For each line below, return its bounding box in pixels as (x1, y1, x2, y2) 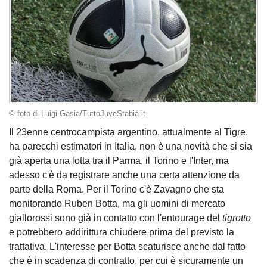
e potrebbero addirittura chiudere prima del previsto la (9, 227, 234, 238)
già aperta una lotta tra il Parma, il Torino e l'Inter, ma (9, 156, 229, 166)
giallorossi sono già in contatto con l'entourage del (9, 213, 222, 223)
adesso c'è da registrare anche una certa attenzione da (9, 170, 240, 181)
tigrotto (222, 213, 251, 223)
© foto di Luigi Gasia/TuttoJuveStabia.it (9, 109, 145, 118)
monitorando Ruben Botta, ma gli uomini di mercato (9, 198, 225, 209)
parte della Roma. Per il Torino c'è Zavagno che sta (9, 184, 224, 195)
